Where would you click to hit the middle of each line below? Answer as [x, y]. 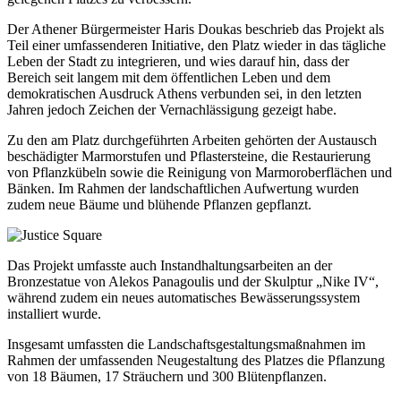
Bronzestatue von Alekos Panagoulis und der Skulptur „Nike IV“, [193, 282]
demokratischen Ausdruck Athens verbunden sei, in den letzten [184, 94]
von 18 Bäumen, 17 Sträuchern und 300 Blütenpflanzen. [167, 377]
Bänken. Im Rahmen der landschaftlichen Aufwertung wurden [183, 189]
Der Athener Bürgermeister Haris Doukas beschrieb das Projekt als [196, 30]
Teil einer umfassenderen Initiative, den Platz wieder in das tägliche [196, 46]
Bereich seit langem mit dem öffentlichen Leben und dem [169, 78]
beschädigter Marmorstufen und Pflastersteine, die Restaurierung [189, 157]
